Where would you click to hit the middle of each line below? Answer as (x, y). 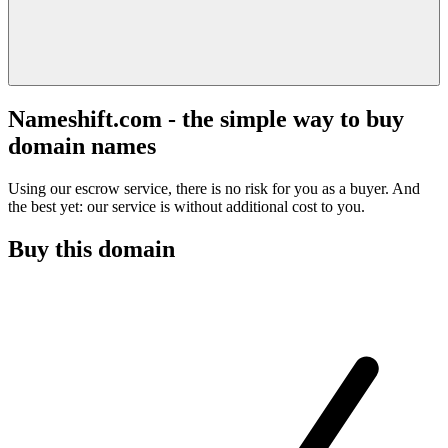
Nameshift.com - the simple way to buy (206, 118)
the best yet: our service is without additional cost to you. (186, 206)
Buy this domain (91, 248)
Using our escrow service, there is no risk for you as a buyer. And (214, 188)
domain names (82, 145)
